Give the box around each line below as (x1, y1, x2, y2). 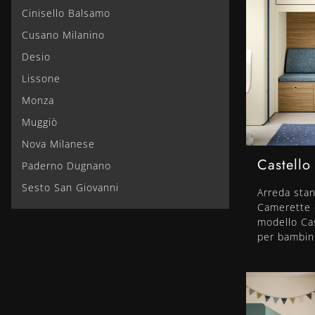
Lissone (22, 71, 60, 85)
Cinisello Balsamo (22, 6, 110, 20)
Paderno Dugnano (22, 158, 111, 172)
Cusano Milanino (22, 27, 105, 41)
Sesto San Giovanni (22, 180, 119, 194)
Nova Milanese (22, 136, 95, 150)
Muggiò (22, 115, 58, 129)
